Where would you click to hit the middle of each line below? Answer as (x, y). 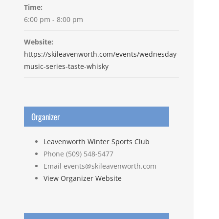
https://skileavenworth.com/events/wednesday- (101, 54)
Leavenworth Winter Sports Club (96, 142)
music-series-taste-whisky (66, 66)
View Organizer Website (82, 178)
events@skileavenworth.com (110, 166)
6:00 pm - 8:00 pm (53, 20)
